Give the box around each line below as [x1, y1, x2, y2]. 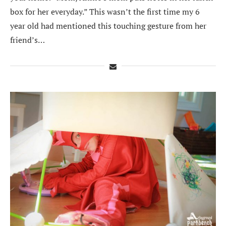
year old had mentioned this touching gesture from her [10, 20, 206, 31]
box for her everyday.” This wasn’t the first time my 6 [10, 6, 200, 17]
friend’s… [10, 34, 45, 45]
